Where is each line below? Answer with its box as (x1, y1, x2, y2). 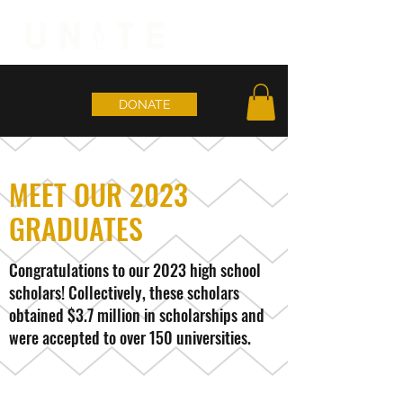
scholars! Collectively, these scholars (9, 280, 239, 304)
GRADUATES (9, 206, 143, 249)
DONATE (118, 97, 171, 112)
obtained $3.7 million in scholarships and (9, 302, 264, 327)
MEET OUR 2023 (9, 172, 188, 215)
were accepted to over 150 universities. (9, 325, 255, 349)
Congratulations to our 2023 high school (9, 257, 261, 282)
